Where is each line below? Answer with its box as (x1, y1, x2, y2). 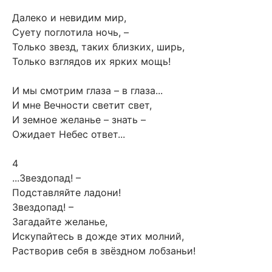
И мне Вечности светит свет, (12, 98, 152, 111)
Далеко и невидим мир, (12, 11, 126, 24)
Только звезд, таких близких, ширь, (12, 40, 185, 53)
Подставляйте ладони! (12, 186, 121, 199)
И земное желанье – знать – (12, 113, 146, 126)
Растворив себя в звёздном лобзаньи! (12, 244, 195, 257)
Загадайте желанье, (12, 215, 107, 228)
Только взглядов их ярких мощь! (12, 55, 171, 67)
